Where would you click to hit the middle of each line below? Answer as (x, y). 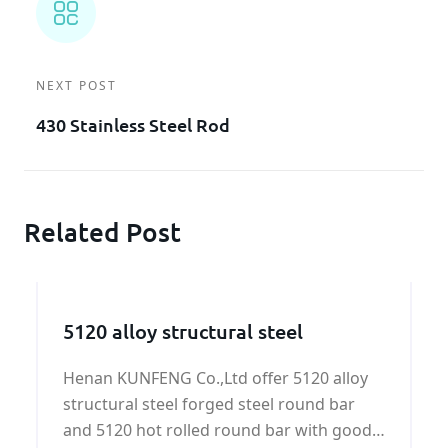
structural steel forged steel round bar (209, 404)
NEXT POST (76, 86)
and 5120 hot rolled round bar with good (99, 430)
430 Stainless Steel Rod (133, 125)
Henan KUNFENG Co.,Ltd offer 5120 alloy (198, 378)
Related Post (102, 232)
